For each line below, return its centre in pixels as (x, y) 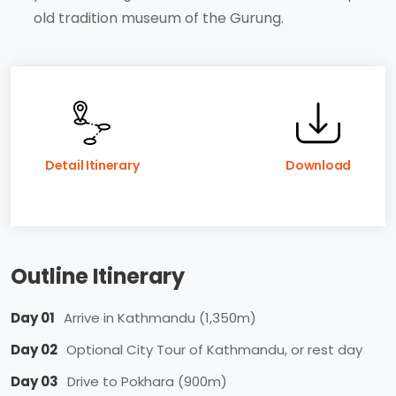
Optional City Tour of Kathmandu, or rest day (214, 350)
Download (318, 165)
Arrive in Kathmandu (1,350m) (160, 318)
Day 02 (34, 350)
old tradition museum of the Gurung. (159, 18)
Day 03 (34, 381)
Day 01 (33, 318)
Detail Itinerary (92, 165)
